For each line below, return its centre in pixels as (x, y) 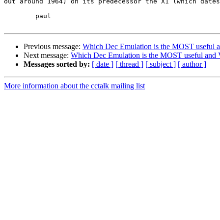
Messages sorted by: (57, 64)
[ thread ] (129, 64)
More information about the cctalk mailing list (74, 86)
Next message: (47, 55)
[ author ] (192, 64)
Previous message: (53, 47)
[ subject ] (161, 64)
